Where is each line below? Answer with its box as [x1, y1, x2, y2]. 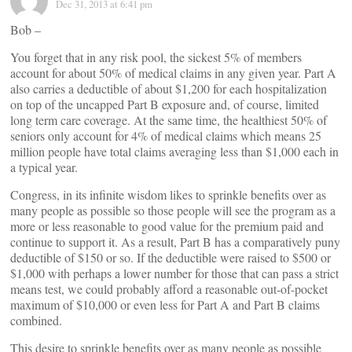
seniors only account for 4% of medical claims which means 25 [10, 127, 321, 144]
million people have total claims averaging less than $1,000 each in [10, 143, 339, 159]
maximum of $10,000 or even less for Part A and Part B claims [10, 296, 320, 313]
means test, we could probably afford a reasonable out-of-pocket [10, 280, 328, 297]
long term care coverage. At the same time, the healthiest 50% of [10, 112, 327, 128]
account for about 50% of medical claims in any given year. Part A [10, 64, 336, 81]
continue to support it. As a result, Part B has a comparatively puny [10, 233, 340, 250]
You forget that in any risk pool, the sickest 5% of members [10, 49, 302, 65]
